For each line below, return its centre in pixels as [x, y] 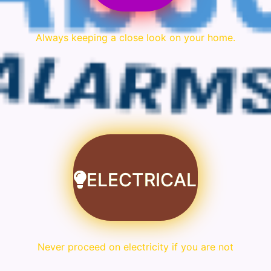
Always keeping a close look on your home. [135, 37]
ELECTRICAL [141, 180]
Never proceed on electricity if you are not [135, 247]
